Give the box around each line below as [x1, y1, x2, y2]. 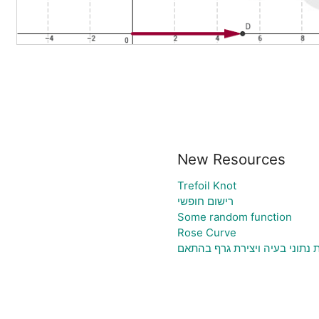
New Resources [177, 150, 286, 168]
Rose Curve [177, 225, 236, 239]
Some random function [177, 209, 292, 224]
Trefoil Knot [177, 178, 236, 192]
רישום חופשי [177, 194, 234, 208]
